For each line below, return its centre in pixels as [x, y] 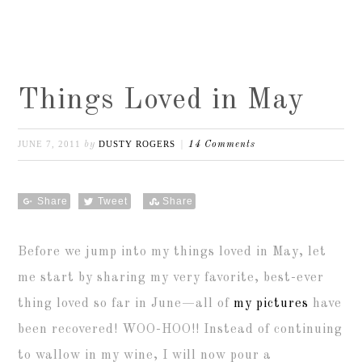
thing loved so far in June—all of [126, 304]
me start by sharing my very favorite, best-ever [171, 278]
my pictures [271, 304]
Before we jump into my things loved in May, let [173, 252]
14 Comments [222, 145]
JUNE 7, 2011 [50, 144]
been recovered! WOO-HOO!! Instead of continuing [181, 330]
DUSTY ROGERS [137, 144]
